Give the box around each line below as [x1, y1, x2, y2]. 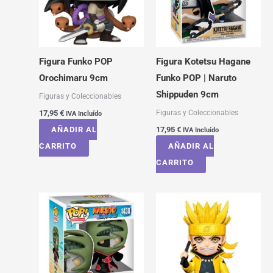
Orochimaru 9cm [38, 73, 108, 84]
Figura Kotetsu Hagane [155, 56, 250, 68]
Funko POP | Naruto [155, 73, 236, 84]
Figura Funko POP [38, 56, 113, 68]
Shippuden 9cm [155, 89, 219, 101]
